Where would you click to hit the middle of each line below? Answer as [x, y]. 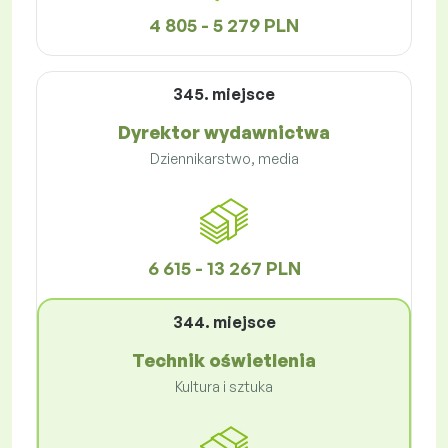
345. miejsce [224, 94]
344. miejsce [224, 322]
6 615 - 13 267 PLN [224, 268]
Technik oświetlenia [224, 360]
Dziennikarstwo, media [224, 159]
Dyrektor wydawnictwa [224, 132]
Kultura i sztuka [224, 387]
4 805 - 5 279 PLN [224, 25]
